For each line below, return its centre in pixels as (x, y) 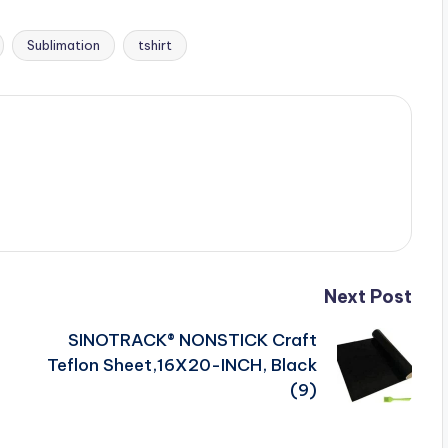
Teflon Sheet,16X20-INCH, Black (181, 365)
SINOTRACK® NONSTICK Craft (192, 340)
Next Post (367, 296)
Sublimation (63, 45)
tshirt (155, 45)
